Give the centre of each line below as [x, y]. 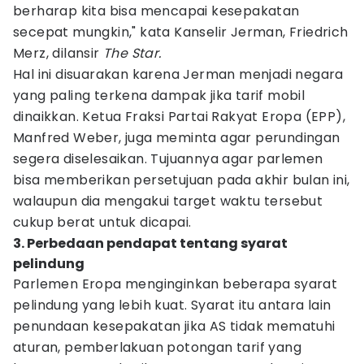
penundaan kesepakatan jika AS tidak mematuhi [174, 326]
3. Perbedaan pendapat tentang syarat [150, 243]
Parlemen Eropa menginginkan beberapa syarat [175, 284]
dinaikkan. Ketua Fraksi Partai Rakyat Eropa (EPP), [179, 117]
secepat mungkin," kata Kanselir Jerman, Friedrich [181, 32]
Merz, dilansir [58, 53]
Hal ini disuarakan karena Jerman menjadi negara [178, 74]
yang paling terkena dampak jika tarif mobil [159, 95]
